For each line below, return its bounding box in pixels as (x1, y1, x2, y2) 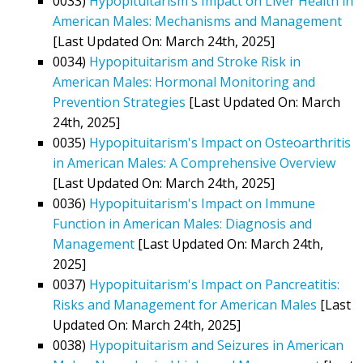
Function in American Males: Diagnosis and (53, 214, 312, 233)
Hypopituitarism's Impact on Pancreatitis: (89, 275, 340, 293)
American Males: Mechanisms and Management (53, 11, 342, 30)
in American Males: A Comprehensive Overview (53, 153, 335, 172)
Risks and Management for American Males (53, 295, 317, 314)
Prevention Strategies (53, 92, 186, 111)
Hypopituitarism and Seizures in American (89, 335, 344, 354)
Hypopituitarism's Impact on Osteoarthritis (89, 133, 351, 152)
